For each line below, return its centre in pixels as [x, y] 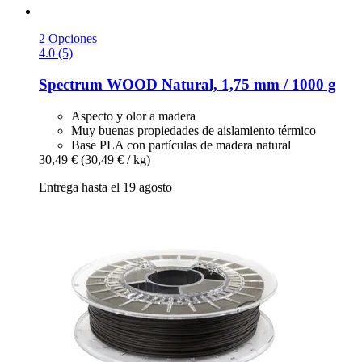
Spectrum [71, 84]
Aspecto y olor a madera [133, 116]
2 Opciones [68, 39]
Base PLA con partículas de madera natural [181, 145]
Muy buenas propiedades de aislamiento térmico [194, 130]
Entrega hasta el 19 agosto [105, 187]
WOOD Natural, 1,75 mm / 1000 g [219, 84]
